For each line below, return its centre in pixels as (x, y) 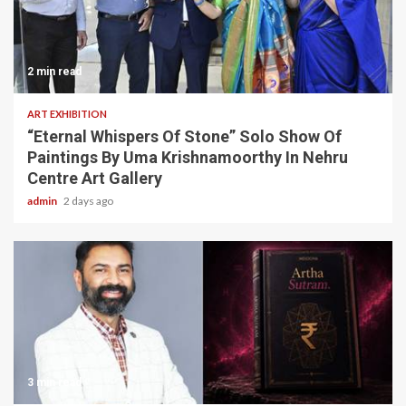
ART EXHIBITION (67, 114)
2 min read (54, 72)
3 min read (54, 382)
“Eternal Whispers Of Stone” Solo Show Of (184, 136)
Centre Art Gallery (95, 178)
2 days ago (88, 201)
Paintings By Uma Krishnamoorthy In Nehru (188, 157)
